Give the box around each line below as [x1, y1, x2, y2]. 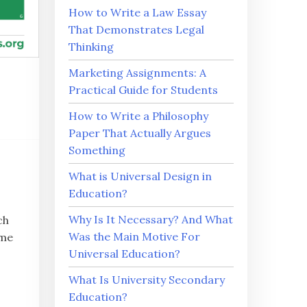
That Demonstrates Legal [69, 23, 205, 36]
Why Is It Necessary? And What [69, 212, 234, 226]
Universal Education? [69, 247, 181, 260]
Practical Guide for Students [69, 83, 219, 97]
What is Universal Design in [69, 169, 212, 183]
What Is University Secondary [69, 273, 225, 286]
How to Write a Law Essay [69, 5, 207, 19]
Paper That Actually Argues [69, 126, 212, 140]
